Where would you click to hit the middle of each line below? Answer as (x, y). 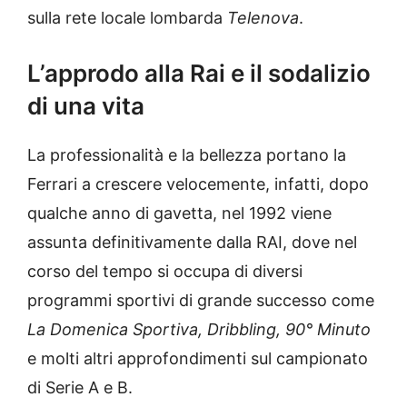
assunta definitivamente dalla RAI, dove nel (192, 243)
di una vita (86, 106)
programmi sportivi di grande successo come (201, 301)
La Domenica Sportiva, (115, 330)
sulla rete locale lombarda (127, 18)
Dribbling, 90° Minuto (289, 330)
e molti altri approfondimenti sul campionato (198, 359)
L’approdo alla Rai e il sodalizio (199, 74)
